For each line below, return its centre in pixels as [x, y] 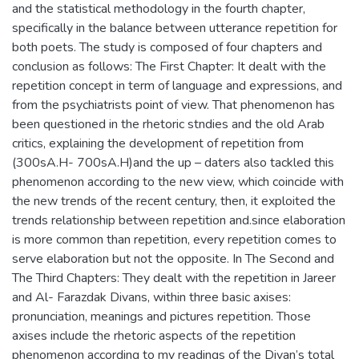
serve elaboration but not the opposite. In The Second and [173, 259]
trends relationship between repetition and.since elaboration [179, 220]
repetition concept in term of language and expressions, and [177, 86]
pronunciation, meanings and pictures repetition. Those [161, 317]
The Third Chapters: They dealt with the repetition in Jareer [174, 278]
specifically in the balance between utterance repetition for [175, 28]
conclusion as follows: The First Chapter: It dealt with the [169, 67]
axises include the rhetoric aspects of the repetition [154, 336]
